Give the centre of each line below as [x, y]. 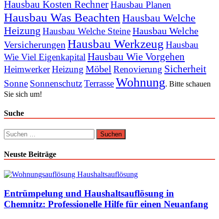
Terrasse [99, 83]
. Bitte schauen [188, 84]
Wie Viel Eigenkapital [45, 57]
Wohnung [141, 82]
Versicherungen [35, 44]
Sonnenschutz [56, 83]
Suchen [15, 133]
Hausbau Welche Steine [87, 31]
